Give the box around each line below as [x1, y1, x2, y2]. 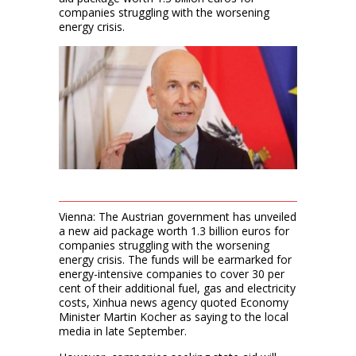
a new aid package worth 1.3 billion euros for [59, 222, 289, 238]
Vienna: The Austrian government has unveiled [59, 208, 296, 224]
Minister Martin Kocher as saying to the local [59, 308, 288, 324]
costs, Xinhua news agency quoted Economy [59, 294, 288, 310]
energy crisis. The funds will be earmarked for [59, 251, 292, 267]
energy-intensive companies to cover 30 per [59, 265, 284, 281]
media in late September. [59, 323, 187, 339]
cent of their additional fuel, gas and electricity [59, 280, 296, 296]
